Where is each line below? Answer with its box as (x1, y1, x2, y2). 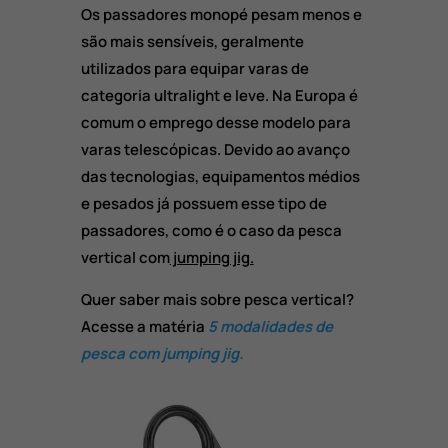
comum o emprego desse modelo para (80, 111, 351, 133)
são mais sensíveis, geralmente (80, 30, 304, 52)
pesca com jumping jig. (80, 342, 244, 364)
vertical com (80, 246, 170, 268)
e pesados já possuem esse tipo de (80, 192, 327, 214)
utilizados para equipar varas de (80, 57, 309, 79)
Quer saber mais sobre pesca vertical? (80, 288, 354, 310)
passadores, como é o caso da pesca (80, 219, 342, 241)
